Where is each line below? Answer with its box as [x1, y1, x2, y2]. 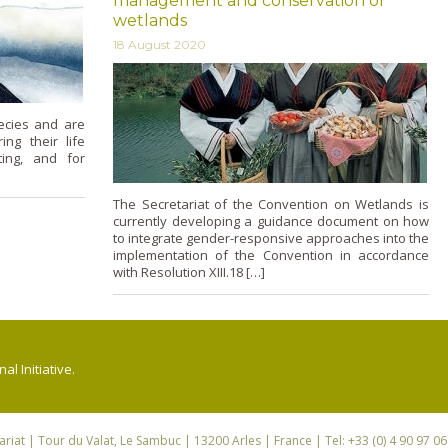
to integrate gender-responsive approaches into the [113, 228, 429, 247]
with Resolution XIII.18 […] [113, 262, 265, 281]
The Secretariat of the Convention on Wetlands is [113, 194, 429, 213]
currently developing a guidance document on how [113, 211, 429, 230]
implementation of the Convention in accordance [113, 245, 429, 264]
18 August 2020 [113, 36, 206, 52]
